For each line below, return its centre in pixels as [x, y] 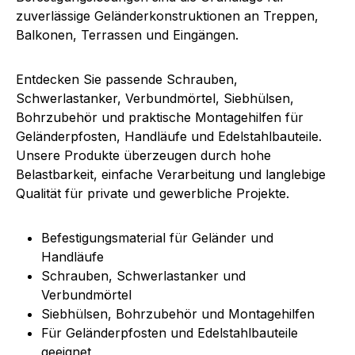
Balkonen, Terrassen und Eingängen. [127, 35]
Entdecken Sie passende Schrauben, [127, 80]
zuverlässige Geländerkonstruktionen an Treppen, [167, 16]
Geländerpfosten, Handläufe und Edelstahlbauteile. [169, 137]
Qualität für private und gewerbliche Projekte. [153, 194]
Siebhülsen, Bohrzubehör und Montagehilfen [178, 314]
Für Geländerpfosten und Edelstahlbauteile [170, 333]
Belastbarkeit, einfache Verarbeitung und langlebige [171, 175]
